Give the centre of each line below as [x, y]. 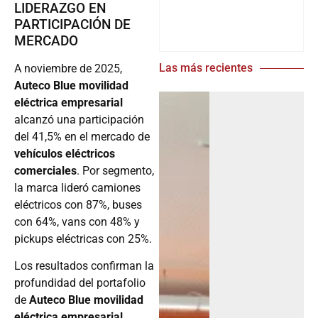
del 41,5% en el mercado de [82, 136]
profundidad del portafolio [80, 283]
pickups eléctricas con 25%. [83, 238]
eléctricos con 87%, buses [78, 204]
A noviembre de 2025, [68, 68]
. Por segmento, [115, 170]
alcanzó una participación [79, 119]
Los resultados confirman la [84, 265]
